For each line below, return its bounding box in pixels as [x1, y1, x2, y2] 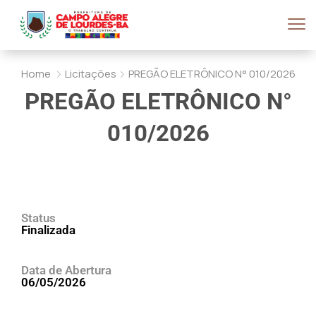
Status [21, 211, 56, 225]
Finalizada [21, 223, 75, 237]
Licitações [64, 66, 116, 81]
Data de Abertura [21, 263, 111, 277]
